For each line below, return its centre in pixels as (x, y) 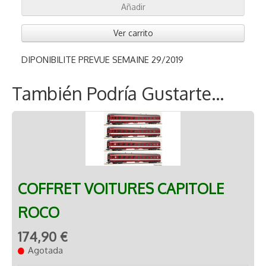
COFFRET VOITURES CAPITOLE (121, 188)
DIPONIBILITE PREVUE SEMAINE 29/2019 (102, 59)
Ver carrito (133, 33)
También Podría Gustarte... (118, 93)
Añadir (133, 7)
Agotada (46, 250)
